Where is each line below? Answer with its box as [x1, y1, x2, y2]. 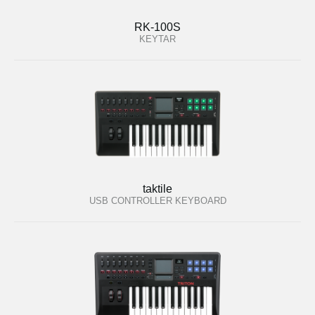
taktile [143, 182, 172, 195]
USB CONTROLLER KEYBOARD [89, 195, 226, 206]
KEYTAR [139, 34, 176, 44]
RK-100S [134, 21, 181, 33]
